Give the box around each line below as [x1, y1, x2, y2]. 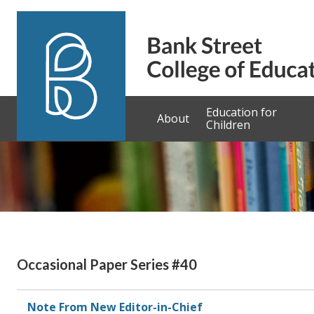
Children [206, 117, 250, 133]
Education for [206, 104, 277, 121]
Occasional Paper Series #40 [17, 255, 197, 273]
